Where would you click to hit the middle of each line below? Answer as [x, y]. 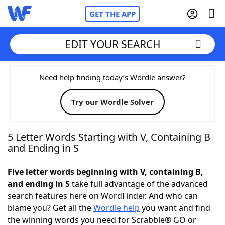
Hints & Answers [136, 186]
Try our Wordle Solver [113, 102]
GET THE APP [113, 14]
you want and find [175, 208]
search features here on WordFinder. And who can [103, 196]
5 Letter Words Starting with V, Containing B [109, 137]
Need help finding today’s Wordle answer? [113, 77]
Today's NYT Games [66, 186]
